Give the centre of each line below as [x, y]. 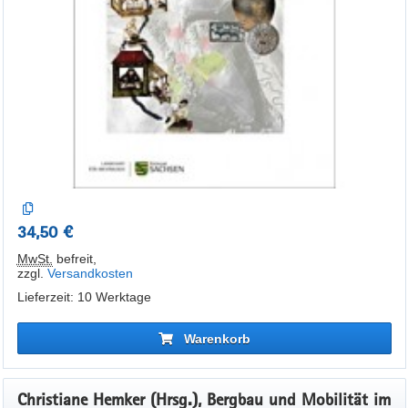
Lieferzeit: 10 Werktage [84, 297]
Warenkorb [217, 338]
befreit [72, 259]
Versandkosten [90, 273]
